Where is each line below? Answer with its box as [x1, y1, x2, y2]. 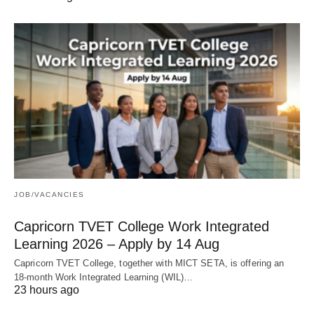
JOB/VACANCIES [14, 190, 85, 198]
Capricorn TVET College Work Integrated [14, 218, 269, 234]
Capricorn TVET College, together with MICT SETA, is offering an [14, 257, 285, 268]
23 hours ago [14, 283, 79, 296]
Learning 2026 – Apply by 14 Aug [14, 235, 219, 252]
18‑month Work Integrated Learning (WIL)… [14, 271, 193, 282]
